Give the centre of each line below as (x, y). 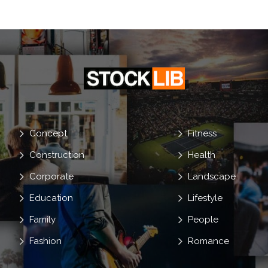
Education (51, 198)
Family (43, 219)
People (203, 219)
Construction (57, 155)
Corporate (52, 176)
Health (202, 155)
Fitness (202, 133)
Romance (209, 241)
